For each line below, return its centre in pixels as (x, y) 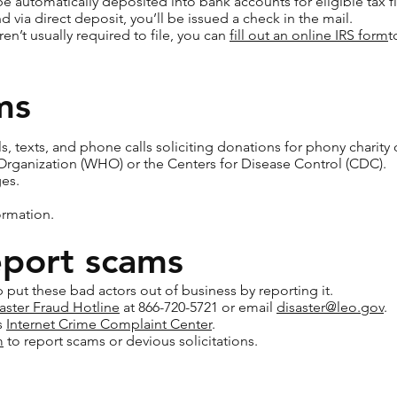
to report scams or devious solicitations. (132, 341)
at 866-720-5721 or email (198, 307)
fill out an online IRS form (309, 35)
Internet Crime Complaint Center (109, 324)
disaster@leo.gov (330, 307)
